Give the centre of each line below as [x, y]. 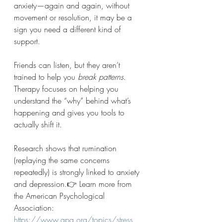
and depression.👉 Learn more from [74, 184]
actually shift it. [38, 124]
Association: [35, 208]
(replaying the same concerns [63, 160]
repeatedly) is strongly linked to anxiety [78, 172]
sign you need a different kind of [69, 29]
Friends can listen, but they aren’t [68, 65]
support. [27, 41]
